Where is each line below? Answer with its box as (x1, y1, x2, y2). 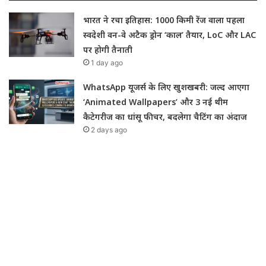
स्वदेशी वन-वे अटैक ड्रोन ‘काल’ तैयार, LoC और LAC (83, 28, 256, 40)
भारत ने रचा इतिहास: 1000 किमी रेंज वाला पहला (83, 14, 245, 26)
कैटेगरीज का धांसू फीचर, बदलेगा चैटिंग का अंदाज (83, 110, 248, 122)
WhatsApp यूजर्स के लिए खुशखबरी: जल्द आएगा (83, 81, 250, 93)
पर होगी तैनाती (83, 43, 133, 55)
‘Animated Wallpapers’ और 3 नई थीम (83, 96, 229, 107)
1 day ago (91, 58, 123, 67)
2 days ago (91, 125, 128, 134)
